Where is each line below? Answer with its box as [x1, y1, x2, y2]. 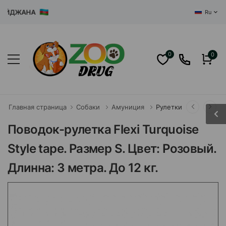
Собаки [76, 103, 100, 111]
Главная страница [9, 103, 67, 111]
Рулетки [156, 103, 182, 111]
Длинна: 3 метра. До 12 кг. [8, 160, 158, 175]
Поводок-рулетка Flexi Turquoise [8, 122, 199, 137]
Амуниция [111, 103, 144, 111]
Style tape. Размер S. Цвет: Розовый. [8, 141, 216, 156]
